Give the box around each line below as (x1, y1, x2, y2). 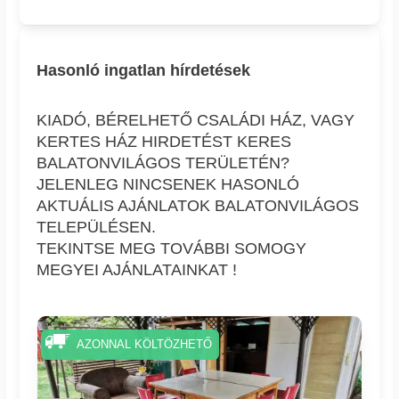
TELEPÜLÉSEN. (37, 218, 157, 237)
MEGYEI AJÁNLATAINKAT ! (37, 261, 238, 280)
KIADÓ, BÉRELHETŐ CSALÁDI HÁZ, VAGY (37, 111, 355, 130)
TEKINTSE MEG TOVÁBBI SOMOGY (37, 240, 307, 258)
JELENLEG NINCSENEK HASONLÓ (37, 175, 300, 194)
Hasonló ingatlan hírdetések (37, 61, 251, 80)
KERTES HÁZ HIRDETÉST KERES (37, 133, 292, 151)
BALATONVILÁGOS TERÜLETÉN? (37, 154, 290, 173)
